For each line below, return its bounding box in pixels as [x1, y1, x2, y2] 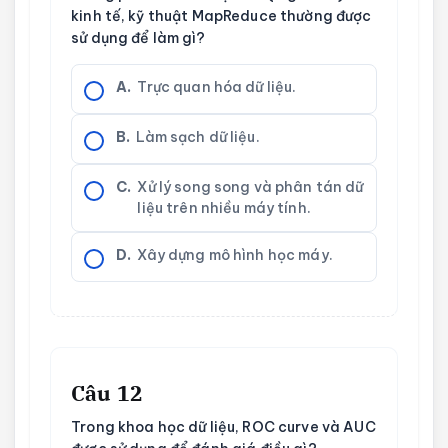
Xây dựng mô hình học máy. [137, 245, 333, 264]
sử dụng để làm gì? [71, 28, 206, 47]
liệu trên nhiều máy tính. [137, 198, 311, 217]
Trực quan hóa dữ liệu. [137, 77, 297, 96]
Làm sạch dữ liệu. [136, 127, 260, 146]
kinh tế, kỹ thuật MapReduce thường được [71, 6, 372, 25]
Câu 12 [71, 379, 143, 408]
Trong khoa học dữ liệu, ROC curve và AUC [71, 418, 376, 437]
